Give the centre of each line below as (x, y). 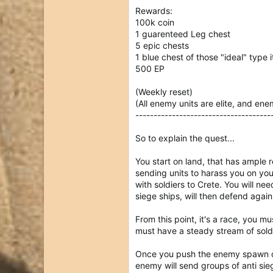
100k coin (155, 22)
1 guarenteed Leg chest (183, 34)
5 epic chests (162, 45)
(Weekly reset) (164, 92)
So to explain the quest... (185, 138)
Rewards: (154, 11)
